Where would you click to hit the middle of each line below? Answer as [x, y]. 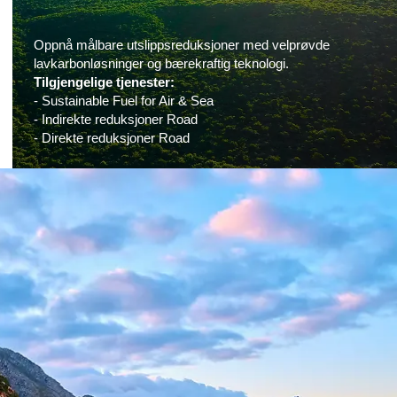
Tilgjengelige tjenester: [105, 82]
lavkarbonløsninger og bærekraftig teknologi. [162, 63]
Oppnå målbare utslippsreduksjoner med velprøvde [182, 44]
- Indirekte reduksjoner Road [116, 119]
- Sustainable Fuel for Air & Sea [124, 100]
